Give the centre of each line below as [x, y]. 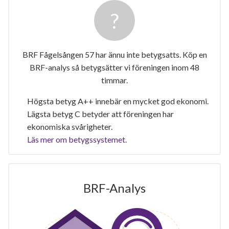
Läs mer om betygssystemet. [77, 139]
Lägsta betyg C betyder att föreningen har [100, 113]
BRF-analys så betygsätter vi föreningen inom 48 [114, 67]
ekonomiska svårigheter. [70, 126]
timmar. [114, 80]
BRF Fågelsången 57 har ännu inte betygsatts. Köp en [114, 54]
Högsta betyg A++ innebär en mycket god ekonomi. [118, 101]
